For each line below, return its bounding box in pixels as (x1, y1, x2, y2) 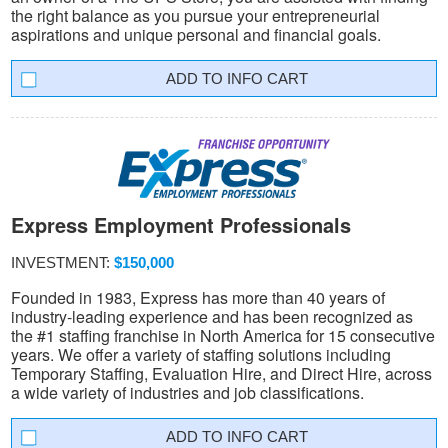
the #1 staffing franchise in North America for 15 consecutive (11, 323, 435, 347)
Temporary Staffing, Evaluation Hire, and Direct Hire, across (11, 361, 432, 385)
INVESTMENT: (11, 253, 114, 271)
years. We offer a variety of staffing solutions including (11, 342, 391, 366)
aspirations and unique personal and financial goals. (11, 23, 381, 47)
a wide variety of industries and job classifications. (11, 380, 364, 404)
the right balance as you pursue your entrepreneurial (11, 4, 380, 28)
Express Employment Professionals (11, 210, 351, 240)
